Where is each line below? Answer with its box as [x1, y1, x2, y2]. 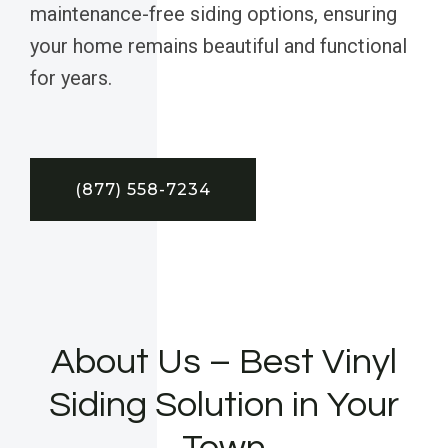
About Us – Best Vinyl [51, 342, 397, 381]
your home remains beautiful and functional [30, 33, 407, 58]
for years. [30, 65, 112, 90]
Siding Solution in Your [49, 385, 399, 424]
